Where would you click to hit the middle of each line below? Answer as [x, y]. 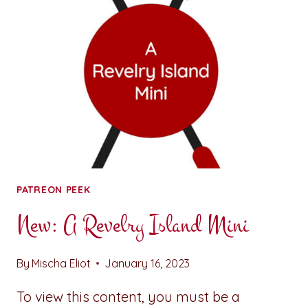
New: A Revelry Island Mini [133, 225]
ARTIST [105, 46]
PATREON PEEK [54, 189]
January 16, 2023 [147, 263]
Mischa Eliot [62, 263]
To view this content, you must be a [128, 296]
